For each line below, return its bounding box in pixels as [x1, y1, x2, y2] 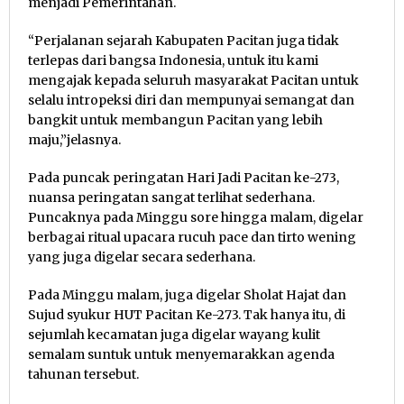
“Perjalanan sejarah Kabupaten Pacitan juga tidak [28, 32, 339, 49]
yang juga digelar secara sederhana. [28, 248, 255, 265]
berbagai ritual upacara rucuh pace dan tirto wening [28, 228, 356, 245]
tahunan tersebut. [28, 365, 139, 382]
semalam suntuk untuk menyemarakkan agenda [28, 345, 335, 363]
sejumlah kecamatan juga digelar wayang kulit [28, 326, 320, 343]
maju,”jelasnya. [28, 131, 121, 148]
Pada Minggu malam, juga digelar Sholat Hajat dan [28, 286, 346, 303]
